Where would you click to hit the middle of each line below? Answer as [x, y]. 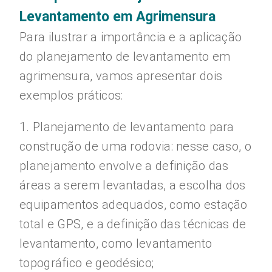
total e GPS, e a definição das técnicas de [133, 224]
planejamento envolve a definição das [124, 166]
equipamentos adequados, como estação [134, 205]
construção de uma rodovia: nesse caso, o [135, 146]
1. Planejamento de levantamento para [127, 127]
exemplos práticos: [71, 95]
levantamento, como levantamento [116, 243]
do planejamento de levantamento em [125, 56]
